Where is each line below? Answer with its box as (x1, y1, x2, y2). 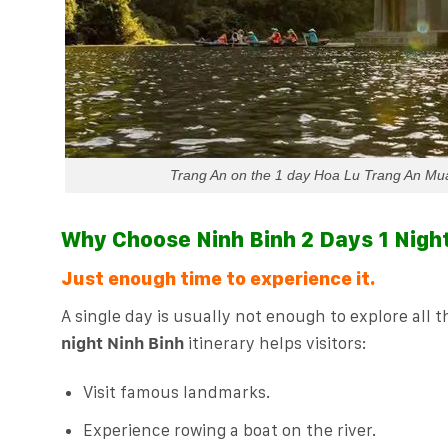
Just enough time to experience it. (60, 266, 375, 290)
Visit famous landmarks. (82, 382, 270, 403)
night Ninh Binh (60, 333, 184, 354)
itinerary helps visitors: (183, 333, 367, 354)
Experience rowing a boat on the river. (82, 419, 376, 440)
